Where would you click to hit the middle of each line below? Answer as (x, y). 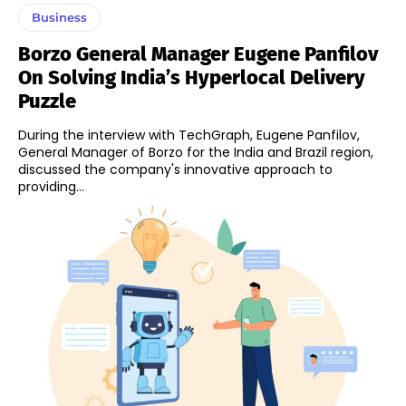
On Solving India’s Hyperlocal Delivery (192, 77)
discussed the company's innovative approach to (175, 169)
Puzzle (47, 101)
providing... (51, 186)
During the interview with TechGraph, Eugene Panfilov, (189, 135)
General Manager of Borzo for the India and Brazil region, (196, 152)
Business (59, 17)
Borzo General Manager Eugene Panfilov (198, 53)
